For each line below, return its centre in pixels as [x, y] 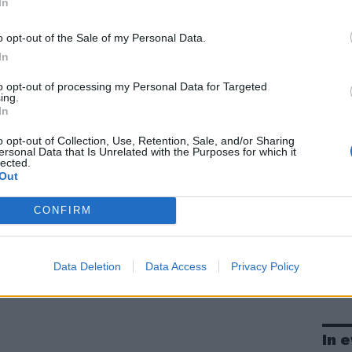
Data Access [176, 266]
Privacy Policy [265, 266]
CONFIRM [62, 210]
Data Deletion [87, 266]
